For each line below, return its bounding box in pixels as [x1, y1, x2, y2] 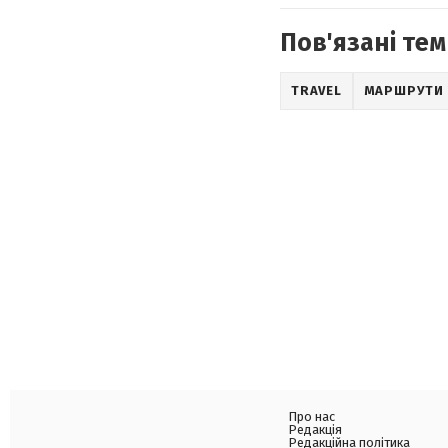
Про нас [288, 409, 335, 424]
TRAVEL [291, 83, 342, 98]
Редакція [288, 422, 342, 437]
